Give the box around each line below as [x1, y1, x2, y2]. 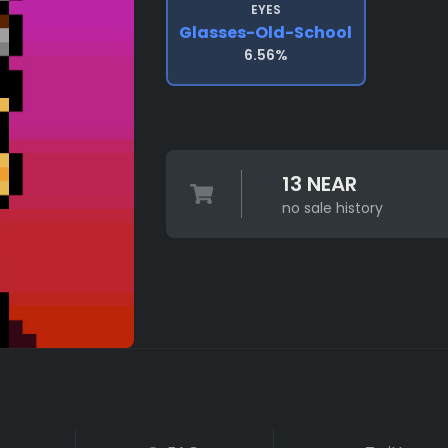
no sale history [281, 198, 383, 218]
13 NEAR [281, 170, 357, 198]
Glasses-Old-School [179, 21, 353, 44]
